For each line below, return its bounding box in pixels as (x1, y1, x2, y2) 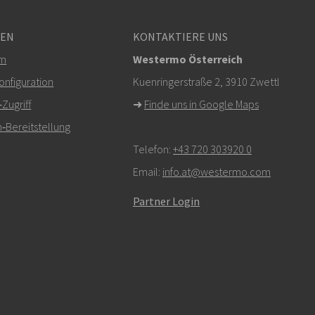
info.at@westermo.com (162, 164, 271, 179)
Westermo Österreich (132, 51, 243, 66)
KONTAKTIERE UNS (132, 29, 228, 44)
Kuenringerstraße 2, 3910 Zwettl (132, 74, 280, 89)
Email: (132, 164, 162, 179)
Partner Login (132, 193, 200, 208)
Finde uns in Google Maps (143, 96, 259, 111)
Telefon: (132, 141, 173, 156)
